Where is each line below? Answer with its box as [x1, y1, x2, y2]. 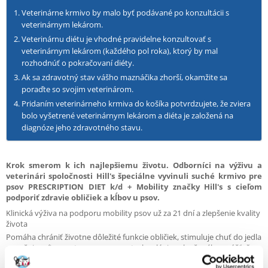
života [6, 218, 28, 229]
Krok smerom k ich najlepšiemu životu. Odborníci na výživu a [6, 160, 262, 170]
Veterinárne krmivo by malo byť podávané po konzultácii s [22, 7, 229, 18]
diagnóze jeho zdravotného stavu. [22, 122, 142, 133]
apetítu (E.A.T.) [6, 253, 57, 264]
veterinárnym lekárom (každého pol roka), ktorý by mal [22, 45, 218, 56]
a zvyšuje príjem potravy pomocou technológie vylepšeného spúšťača [6, 242, 254, 253]
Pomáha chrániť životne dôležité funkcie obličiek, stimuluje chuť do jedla [6, 232, 261, 242]
